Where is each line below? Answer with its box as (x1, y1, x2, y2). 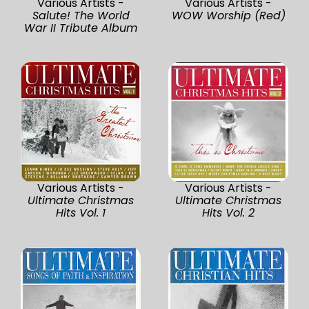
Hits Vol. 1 (56, 204, 106, 221)
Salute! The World (32, 7, 130, 23)
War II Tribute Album (24, 19, 137, 36)
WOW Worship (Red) (171, 7, 286, 23)
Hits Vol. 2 (202, 204, 255, 221)
